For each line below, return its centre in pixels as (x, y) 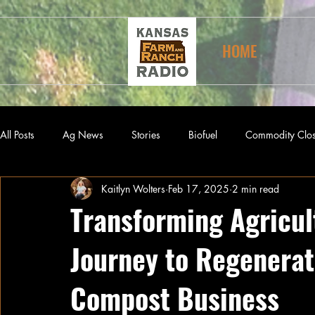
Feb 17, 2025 (199, 188)
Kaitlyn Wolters (133, 188)
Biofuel (203, 134)
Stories (146, 134)
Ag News (83, 134)
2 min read (256, 188)
